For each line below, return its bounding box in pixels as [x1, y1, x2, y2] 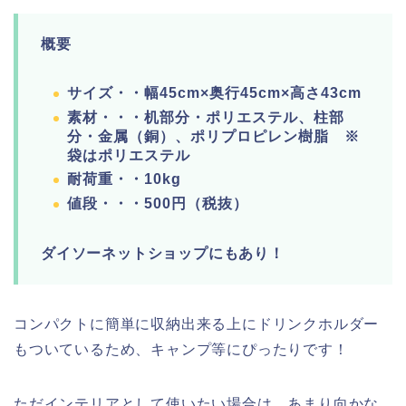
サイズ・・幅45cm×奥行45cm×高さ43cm [67, 85, 362, 101]
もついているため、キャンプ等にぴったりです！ [14, 341, 349, 357]
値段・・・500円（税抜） [67, 195, 248, 211]
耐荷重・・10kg [67, 171, 181, 188]
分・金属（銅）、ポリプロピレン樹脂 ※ [67, 128, 360, 144]
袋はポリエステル [67, 147, 190, 163]
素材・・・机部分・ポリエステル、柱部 [67, 109, 344, 125]
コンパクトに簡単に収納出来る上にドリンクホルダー [14, 315, 380, 332]
